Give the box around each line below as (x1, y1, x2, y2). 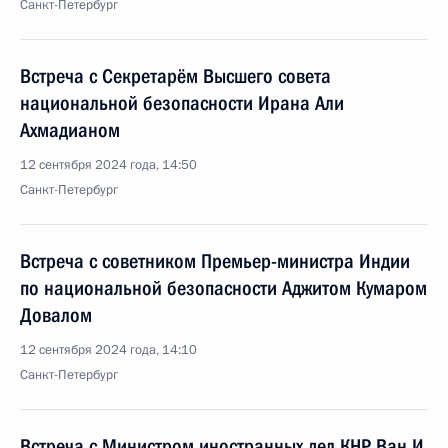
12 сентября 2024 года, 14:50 (20, 156, 197, 174)
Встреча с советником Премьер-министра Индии (20, 249, 410, 273)
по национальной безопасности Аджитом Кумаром (20, 276, 427, 300)
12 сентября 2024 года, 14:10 (20, 341, 197, 359)
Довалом (20, 303, 92, 327)
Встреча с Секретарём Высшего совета (20, 64, 331, 88)
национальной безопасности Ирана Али (20, 91, 344, 115)
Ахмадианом (20, 118, 120, 142)
